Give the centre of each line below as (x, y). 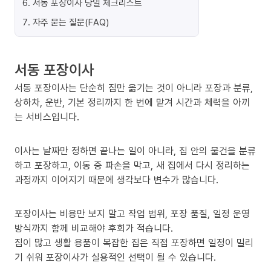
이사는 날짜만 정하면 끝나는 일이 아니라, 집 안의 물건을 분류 (135, 151)
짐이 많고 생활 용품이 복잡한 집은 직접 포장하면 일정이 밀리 (134, 243)
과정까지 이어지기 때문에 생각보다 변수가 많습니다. (116, 180)
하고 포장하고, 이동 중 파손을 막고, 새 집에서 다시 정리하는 (132, 165)
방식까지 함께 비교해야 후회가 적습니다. (94, 228)
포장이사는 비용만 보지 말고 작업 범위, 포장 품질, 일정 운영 (132, 214)
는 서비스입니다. (47, 117)
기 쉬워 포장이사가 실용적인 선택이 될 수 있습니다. (115, 257)
